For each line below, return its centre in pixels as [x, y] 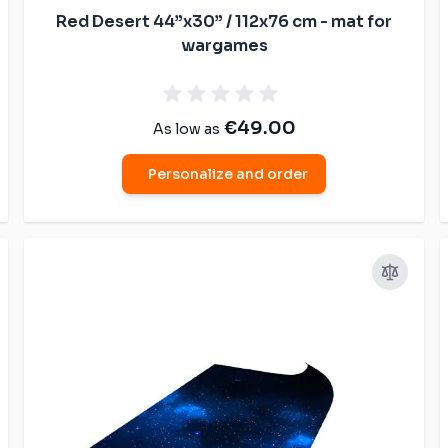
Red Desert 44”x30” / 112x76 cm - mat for [224, 21]
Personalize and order [228, 173]
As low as [186, 128]
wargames [224, 45]
